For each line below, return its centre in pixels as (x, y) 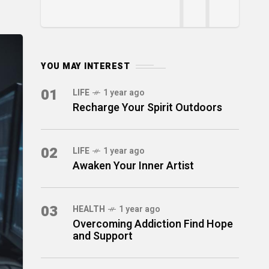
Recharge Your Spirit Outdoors (147, 108)
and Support (103, 236)
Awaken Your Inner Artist (133, 166)
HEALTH (89, 209)
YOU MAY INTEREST (85, 66)
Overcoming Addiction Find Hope (153, 224)
